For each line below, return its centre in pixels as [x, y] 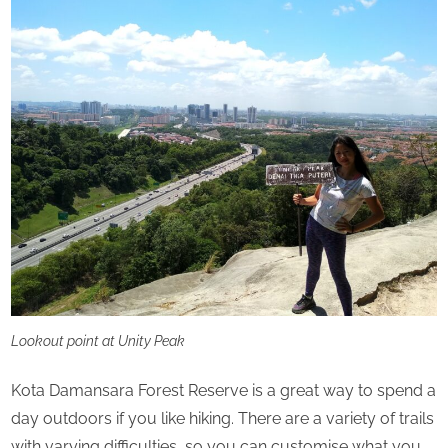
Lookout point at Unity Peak [98, 341]
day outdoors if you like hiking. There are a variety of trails [222, 419]
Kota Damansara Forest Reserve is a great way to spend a [223, 391]
